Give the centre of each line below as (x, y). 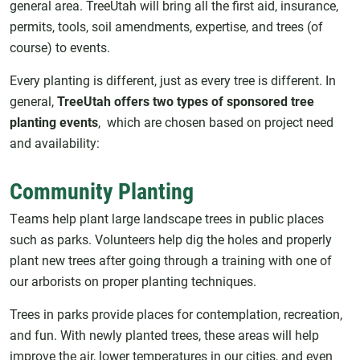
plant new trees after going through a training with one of (171, 260)
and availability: (55, 142)
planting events (54, 121)
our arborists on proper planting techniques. (133, 280)
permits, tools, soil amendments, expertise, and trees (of (166, 26)
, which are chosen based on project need (216, 121)
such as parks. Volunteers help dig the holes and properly (171, 239)
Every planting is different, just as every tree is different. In (173, 80)
